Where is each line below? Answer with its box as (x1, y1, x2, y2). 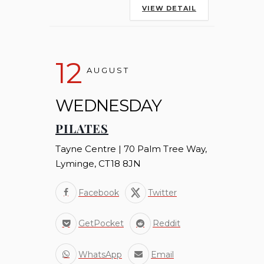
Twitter (148, 187, 177, 198)
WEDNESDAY (55, 95, 161, 115)
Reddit (153, 218, 180, 229)
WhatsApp (78, 249, 122, 260)
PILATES (55, 120, 108, 136)
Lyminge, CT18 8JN (55, 157, 141, 169)
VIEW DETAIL (142, 4, 196, 12)
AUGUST (87, 65, 130, 75)
